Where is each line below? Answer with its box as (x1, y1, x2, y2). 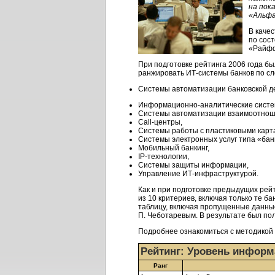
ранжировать (138, 69, 186, 77)
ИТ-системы (186, 69, 228, 77)
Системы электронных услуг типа (138, 135, 257, 144)
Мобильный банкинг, (138, 144, 209, 152)
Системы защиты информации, (138, 161, 249, 169)
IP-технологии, (138, 152, 189, 161)
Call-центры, (138, 118, 182, 126)
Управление (138, 169, 182, 178)
